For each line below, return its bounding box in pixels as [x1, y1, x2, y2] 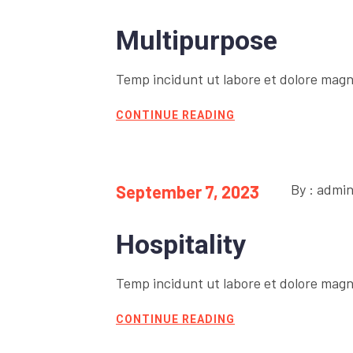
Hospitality [116, 229, 246, 261]
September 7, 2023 [116, 181, 259, 203]
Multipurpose [116, 24, 277, 57]
